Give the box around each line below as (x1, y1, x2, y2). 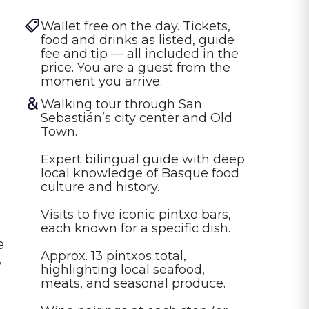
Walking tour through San (41, 96, 206, 112)
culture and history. (41, 179, 159, 195)
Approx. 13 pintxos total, (41, 248, 190, 263)
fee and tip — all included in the (41, 46, 242, 61)
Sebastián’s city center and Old (41, 110, 236, 126)
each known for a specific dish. (41, 220, 230, 236)
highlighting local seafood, (41, 261, 208, 277)
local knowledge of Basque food (41, 165, 243, 181)
